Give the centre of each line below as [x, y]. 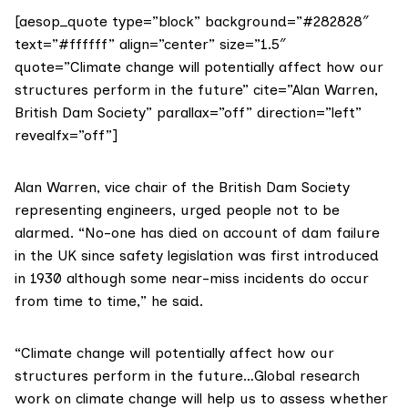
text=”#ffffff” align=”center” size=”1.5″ [150, 45]
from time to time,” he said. [109, 301]
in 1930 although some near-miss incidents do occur [192, 279]
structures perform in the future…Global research [187, 376]
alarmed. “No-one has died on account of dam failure [197, 233]
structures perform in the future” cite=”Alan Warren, [196, 90]
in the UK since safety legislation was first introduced [197, 256]
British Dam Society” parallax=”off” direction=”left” [188, 113]
